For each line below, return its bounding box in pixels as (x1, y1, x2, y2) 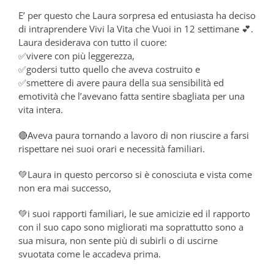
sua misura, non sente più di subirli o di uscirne (18, 234, 218, 246)
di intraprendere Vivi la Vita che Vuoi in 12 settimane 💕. (18, 22, 253, 35)
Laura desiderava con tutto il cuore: (18, 35, 167, 48)
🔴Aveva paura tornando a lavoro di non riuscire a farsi (18, 128, 249, 141)
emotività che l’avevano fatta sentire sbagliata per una (18, 89, 245, 102)
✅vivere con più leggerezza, (18, 49, 135, 62)
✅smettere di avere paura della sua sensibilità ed (18, 76, 224, 89)
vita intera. (18, 103, 63, 116)
